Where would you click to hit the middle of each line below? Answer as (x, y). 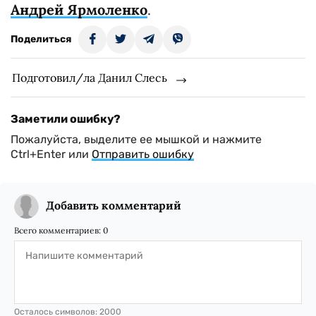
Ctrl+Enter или (51, 154)
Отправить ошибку (143, 154)
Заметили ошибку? (66, 119)
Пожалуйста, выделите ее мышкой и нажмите (136, 139)
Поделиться (41, 39)
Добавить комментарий (114, 205)
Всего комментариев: (59, 230)
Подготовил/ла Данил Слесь (90, 78)
